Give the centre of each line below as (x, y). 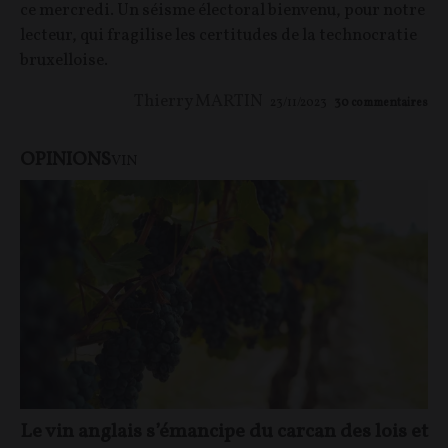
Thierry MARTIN (198, 101)
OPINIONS (65, 159)
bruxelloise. (64, 60)
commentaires (389, 102)
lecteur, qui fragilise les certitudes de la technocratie (218, 35)
